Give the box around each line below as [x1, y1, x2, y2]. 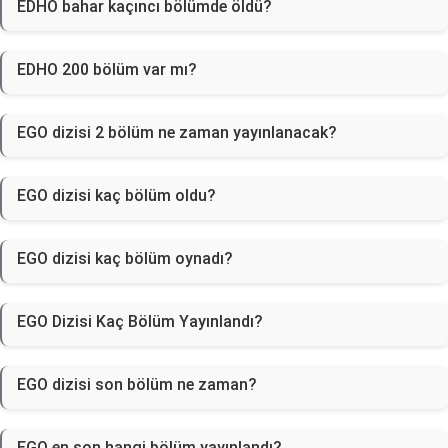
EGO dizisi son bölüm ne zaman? [17, 375, 257, 394]
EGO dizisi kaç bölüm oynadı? [17, 249, 233, 268]
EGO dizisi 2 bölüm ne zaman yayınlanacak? [17, 123, 337, 142]
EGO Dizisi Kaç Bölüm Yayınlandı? [17, 312, 263, 331]
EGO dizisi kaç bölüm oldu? [17, 186, 216, 205]
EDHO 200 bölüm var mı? [17, 60, 197, 79]
